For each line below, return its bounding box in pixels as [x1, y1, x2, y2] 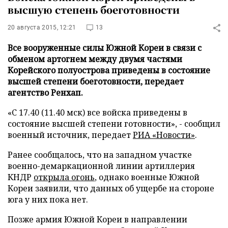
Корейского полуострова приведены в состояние [8, 65, 210, 76]
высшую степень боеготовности [8, 3, 180, 16]
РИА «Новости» [133, 129, 195, 140]
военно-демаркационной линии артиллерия [8, 160, 195, 172]
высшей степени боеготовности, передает [8, 76, 184, 87]
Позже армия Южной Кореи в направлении [8, 214, 187, 225]
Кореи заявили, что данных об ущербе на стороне [8, 183, 214, 194]
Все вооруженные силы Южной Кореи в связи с [8, 42, 202, 53]
